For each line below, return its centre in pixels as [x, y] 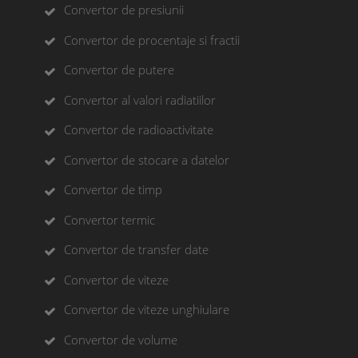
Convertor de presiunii [124, 10]
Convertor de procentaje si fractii [152, 40]
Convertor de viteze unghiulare [147, 310]
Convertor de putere [119, 70]
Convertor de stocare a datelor [147, 159]
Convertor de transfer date [136, 250]
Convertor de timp [113, 190]
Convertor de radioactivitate [139, 130]
